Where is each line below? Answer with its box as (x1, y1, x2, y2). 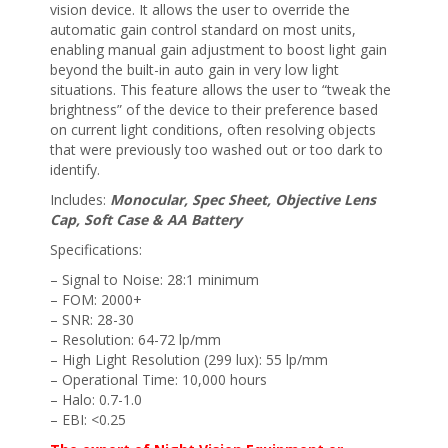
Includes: (50, 190, 110, 210)
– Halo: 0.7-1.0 (50, 390, 142, 410)
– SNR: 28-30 (50, 310, 134, 330)
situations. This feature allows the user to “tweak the (50, 80, 391, 100)
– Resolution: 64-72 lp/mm (50, 330, 221, 350)
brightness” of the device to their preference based (50, 100, 378, 120)
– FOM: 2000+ (50, 290, 142, 310)
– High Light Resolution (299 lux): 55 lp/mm (50, 350, 328, 370)
